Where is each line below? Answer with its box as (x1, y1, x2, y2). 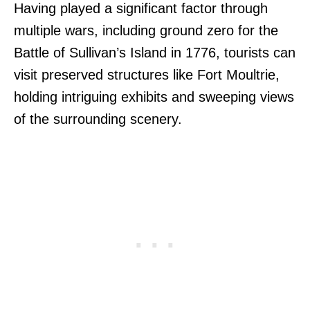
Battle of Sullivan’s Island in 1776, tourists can (14, 44, 295, 60)
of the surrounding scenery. (14, 111, 182, 127)
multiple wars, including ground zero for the (14, 22, 278, 38)
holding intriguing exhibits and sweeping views (14, 89, 294, 104)
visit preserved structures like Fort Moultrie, (14, 66, 280, 82)
